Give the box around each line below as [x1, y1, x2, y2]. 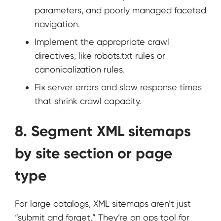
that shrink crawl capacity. [35, 96, 141, 107]
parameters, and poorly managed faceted [35, 5, 206, 16]
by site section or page [15, 144, 172, 162]
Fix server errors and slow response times [35, 82, 202, 93]
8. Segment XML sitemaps [15, 122, 191, 140]
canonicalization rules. [35, 64, 125, 75]
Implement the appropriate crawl [35, 37, 169, 47]
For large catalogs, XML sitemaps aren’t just [15, 198, 191, 209]
